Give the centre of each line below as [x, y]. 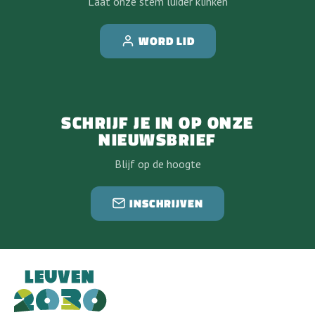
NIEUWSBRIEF [157, 139]
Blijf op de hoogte [157, 163]
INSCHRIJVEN [166, 203]
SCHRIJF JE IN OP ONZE [157, 122]
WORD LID [166, 41]
